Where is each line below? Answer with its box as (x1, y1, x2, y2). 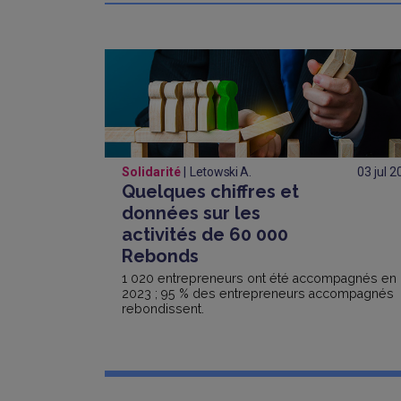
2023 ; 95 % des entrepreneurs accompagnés (122, 286, 394, 301)
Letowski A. (190, 164, 252, 179)
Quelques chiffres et (122, 180, 299, 202)
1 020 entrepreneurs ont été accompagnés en (122, 270, 397, 286)
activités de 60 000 (122, 223, 288, 245)
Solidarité (122, 164, 183, 179)
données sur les (122, 201, 260, 224)
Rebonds (122, 244, 199, 267)
